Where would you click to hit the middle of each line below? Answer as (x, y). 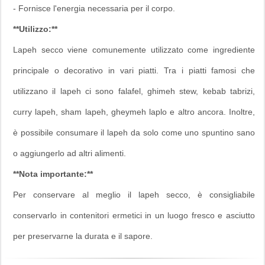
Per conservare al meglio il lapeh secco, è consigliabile (134, 194)
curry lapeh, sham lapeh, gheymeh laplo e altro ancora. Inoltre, (134, 112)
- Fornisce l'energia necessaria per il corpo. (94, 8)
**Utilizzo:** (35, 29)
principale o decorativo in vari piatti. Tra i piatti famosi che (134, 70)
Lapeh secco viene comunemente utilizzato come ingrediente (134, 49)
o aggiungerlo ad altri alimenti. (70, 153)
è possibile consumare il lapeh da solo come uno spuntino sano (134, 132)
